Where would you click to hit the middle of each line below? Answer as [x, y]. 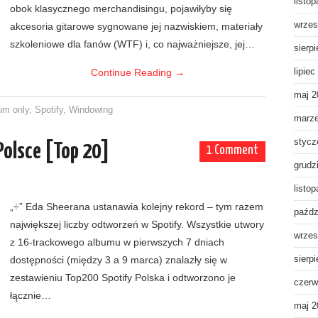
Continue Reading [133, 72]
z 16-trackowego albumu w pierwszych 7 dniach [117, 242]
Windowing [91, 110]
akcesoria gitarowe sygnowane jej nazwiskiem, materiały [136, 26]
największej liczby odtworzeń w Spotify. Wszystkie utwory [137, 224]
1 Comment [232, 150]
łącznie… [31, 295]
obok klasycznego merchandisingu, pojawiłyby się [121, 9]
